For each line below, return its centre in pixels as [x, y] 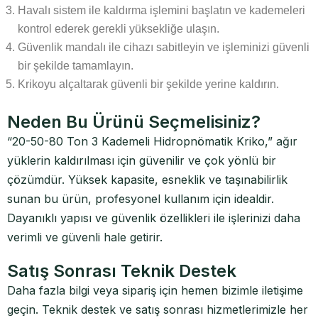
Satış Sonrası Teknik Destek [122, 271]
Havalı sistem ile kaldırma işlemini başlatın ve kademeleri [161, 10]
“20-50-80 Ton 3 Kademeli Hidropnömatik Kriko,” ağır [152, 141]
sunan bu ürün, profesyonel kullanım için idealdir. [141, 199]
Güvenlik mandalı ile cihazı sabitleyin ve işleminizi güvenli [164, 47]
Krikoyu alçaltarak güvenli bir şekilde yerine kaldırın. [148, 84]
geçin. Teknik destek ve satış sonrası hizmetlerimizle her [158, 309]
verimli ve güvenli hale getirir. [85, 237]
